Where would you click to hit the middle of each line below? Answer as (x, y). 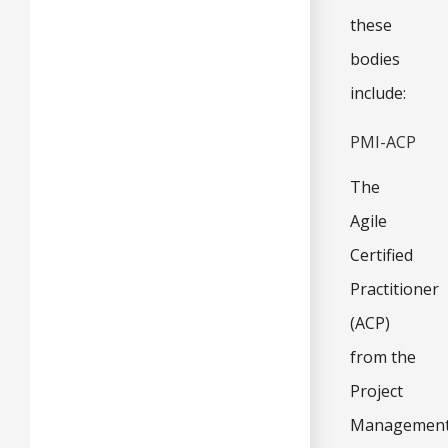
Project (376, 390)
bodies (375, 58)
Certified (381, 254)
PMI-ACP (383, 141)
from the (383, 356)
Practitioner (394, 288)
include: (378, 92)
